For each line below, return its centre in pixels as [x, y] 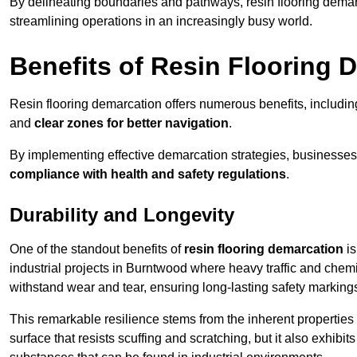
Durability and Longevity [122, 215]
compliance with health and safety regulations [148, 175]
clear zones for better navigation [131, 124]
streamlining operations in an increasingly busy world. [161, 22]
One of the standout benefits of [97, 249]
